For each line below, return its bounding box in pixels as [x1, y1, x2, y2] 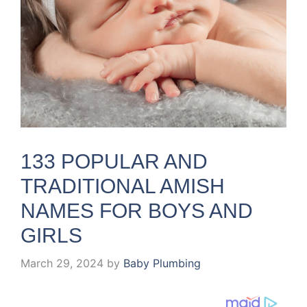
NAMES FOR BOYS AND [21, 199, 253, 222]
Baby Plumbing [123, 256, 201, 270]
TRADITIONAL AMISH [21, 174, 225, 197]
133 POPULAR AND [21, 149, 208, 173]
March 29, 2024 [21, 256, 103, 270]
